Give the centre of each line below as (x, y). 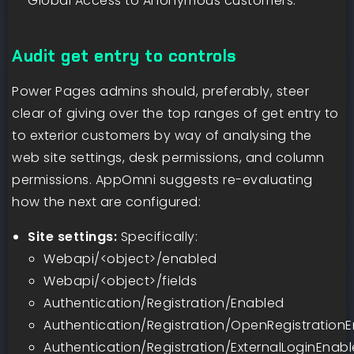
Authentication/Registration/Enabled (164, 303)
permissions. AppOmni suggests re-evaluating (162, 179)
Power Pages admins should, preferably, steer (160, 91)
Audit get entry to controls (124, 55)
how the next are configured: (106, 201)
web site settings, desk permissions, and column (168, 157)
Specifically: (157, 236)
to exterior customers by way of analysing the (162, 135)
